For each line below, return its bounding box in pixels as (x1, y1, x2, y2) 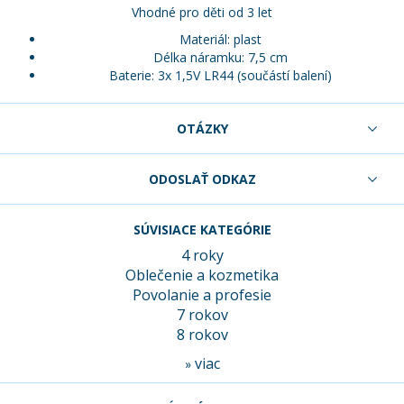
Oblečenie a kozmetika (125, 265, 279, 286)
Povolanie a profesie (133, 285, 271, 306)
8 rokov (176, 325, 228, 345)
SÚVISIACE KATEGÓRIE (133, 221, 271, 239)
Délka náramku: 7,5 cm (152, 49, 288, 67)
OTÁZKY (176, 120, 228, 138)
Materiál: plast (179, 31, 262, 49)
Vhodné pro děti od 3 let (132, 4, 272, 22)
